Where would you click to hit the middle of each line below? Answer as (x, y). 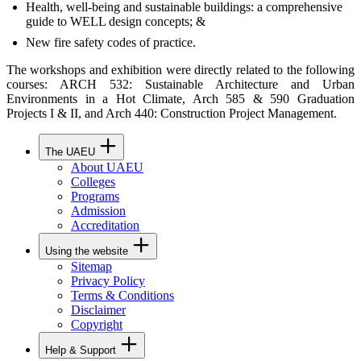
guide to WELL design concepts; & (116, 21)
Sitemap (91, 266)
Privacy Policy (108, 280)
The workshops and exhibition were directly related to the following (180, 69)
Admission (98, 210)
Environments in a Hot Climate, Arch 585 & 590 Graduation (180, 98)
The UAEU (70, 151)
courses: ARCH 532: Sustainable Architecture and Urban (180, 84)
